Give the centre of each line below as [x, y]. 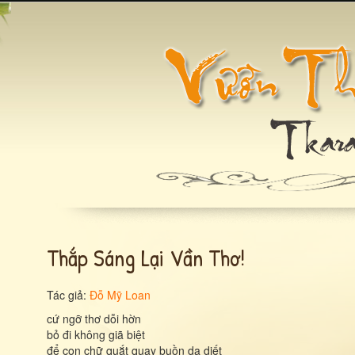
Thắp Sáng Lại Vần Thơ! [146, 258]
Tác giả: [68, 295]
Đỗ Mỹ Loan [120, 295]
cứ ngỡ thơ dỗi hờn [94, 319]
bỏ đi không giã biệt [96, 334]
